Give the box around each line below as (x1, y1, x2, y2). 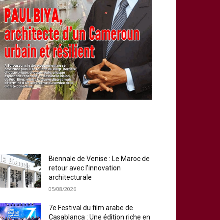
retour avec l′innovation (49, 164, 121, 172)
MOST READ (55, 129, 90, 136)
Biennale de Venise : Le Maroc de (49, 155, 150, 163)
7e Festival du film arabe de (49, 204, 134, 212)
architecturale (49, 173, 92, 181)
